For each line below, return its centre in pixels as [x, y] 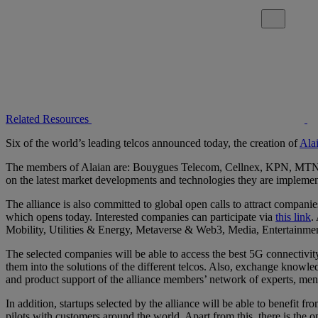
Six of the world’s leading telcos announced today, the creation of [153, 143]
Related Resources [47, 119]
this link [293, 216]
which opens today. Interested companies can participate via [141, 216]
